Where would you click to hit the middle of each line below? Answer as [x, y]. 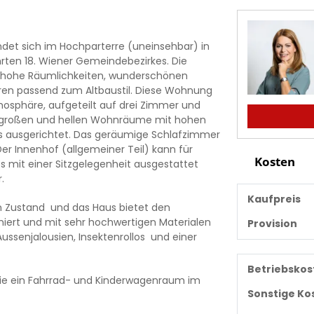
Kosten [273, 161]
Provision [272, 223]
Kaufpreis [274, 199]
